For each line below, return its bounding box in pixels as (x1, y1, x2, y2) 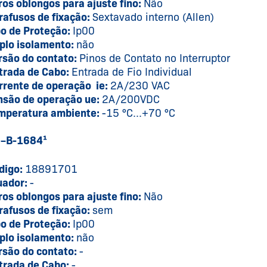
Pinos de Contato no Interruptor (79, 51, 230, 65)
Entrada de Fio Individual (71, 65, 192, 79)
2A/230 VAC (110, 79, 170, 92)
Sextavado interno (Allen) (92, 10, 214, 24)
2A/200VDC (101, 92, 160, 106)
